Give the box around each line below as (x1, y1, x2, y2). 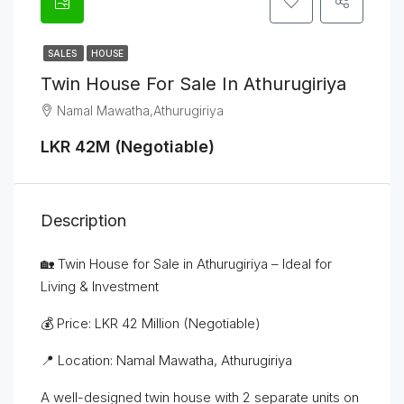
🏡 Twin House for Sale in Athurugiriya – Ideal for (41, 255, 332, 272)
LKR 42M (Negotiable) (41, 137, 215, 156)
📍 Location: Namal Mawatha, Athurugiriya (41, 352, 292, 369)
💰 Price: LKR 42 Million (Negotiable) (41, 315, 261, 332)
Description (41, 211, 126, 230)
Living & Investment (41, 278, 159, 295)
